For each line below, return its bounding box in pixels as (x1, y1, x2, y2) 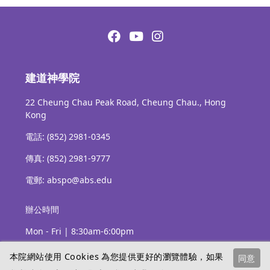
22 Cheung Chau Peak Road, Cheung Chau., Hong (25, 96, 226, 108)
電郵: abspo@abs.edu (25, 174, 112, 186)
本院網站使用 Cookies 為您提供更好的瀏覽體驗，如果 (10, 250, 224, 262)
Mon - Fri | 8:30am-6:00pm (25, 225, 134, 237)
